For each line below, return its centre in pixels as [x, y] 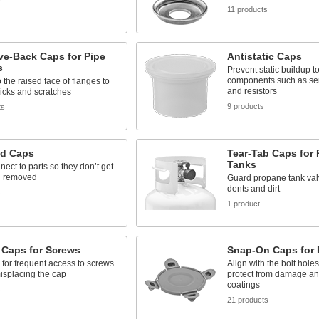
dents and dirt [253, 189]
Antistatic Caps [264, 56]
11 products [247, 9]
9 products [245, 106]
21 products [247, 300]
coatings [243, 285]
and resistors [252, 91]
